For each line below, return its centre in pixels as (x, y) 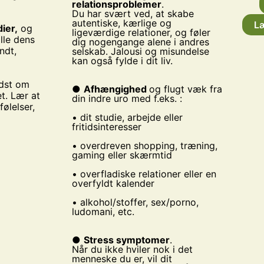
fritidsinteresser (106, 127)
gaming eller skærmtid (122, 155)
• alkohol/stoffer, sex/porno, (135, 202)
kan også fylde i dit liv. (122, 61)
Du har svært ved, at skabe (133, 14)
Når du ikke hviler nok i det (132, 250)
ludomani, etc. (103, 212)
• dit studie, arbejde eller (127, 118)
